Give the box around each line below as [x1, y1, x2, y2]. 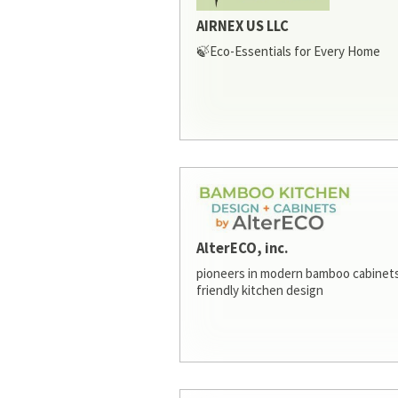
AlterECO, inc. [196, 239, 289, 259]
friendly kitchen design [196, 281, 324, 298]
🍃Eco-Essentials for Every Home [196, 42, 381, 60]
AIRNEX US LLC [196, 17, 290, 36]
